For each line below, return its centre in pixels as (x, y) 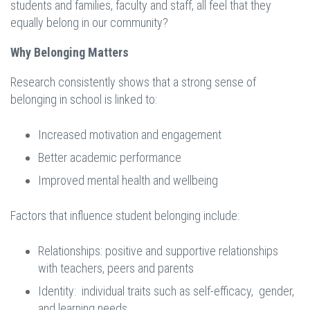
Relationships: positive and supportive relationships (158, 251)
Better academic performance (110, 158)
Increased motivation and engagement (130, 135)
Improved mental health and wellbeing (128, 181)
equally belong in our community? (91, 23)
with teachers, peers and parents (116, 268)
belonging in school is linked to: (84, 100)
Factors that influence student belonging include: (125, 216)
